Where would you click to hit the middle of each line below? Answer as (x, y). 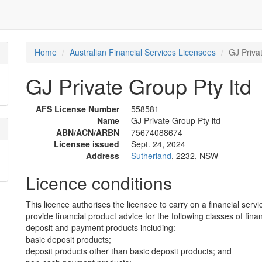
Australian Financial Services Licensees (143, 52)
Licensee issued (87, 144)
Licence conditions (99, 183)
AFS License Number (77, 109)
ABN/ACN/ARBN (88, 132)
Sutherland (151, 156)
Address (103, 156)
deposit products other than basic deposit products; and (129, 251)
